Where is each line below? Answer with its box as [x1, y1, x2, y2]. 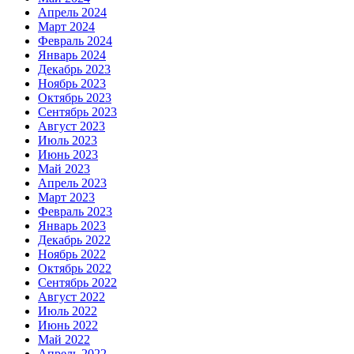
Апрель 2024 [38, 5, 107, 19]
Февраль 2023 [38, 204, 112, 218]
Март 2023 [38, 190, 95, 204]
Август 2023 [38, 119, 105, 133]
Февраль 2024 [38, 33, 112, 47]
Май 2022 [38, 332, 90, 346]
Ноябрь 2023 [38, 76, 106, 90]
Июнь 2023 [38, 147, 98, 161]
